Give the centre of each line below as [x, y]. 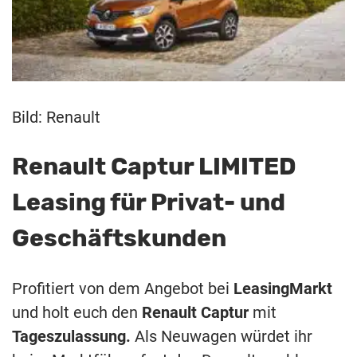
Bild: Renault [56, 117]
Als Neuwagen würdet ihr [222, 336]
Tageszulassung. [71, 336]
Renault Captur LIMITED [154, 166]
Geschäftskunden [119, 238]
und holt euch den [77, 312]
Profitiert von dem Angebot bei [123, 288]
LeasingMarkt [283, 288]
